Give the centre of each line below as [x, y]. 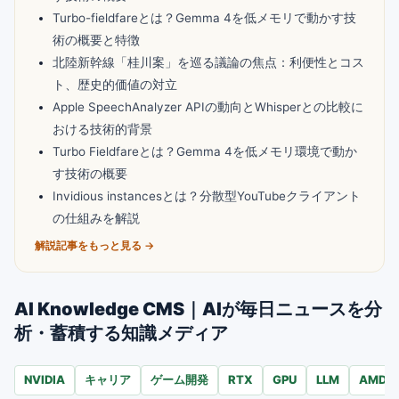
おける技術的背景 [102, 129]
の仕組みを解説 [96, 218]
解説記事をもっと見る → [94, 245]
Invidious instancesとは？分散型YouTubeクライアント [207, 196]
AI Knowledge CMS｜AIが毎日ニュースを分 [198, 309]
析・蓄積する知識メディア [121, 333]
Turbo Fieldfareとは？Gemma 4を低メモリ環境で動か [205, 151]
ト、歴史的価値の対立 [115, 85]
